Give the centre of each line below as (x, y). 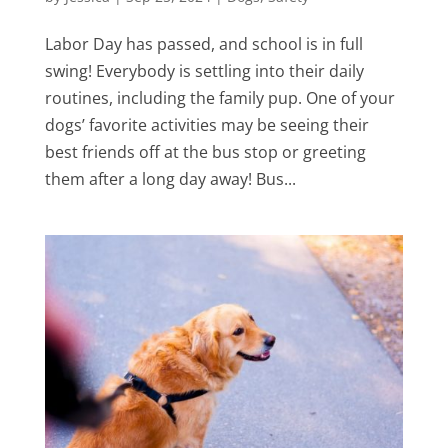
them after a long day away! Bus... (170, 178)
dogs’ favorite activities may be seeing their (206, 124)
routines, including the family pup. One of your (219, 97)
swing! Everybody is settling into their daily (204, 70)
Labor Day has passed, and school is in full (203, 43)
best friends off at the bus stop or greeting (205, 151)
